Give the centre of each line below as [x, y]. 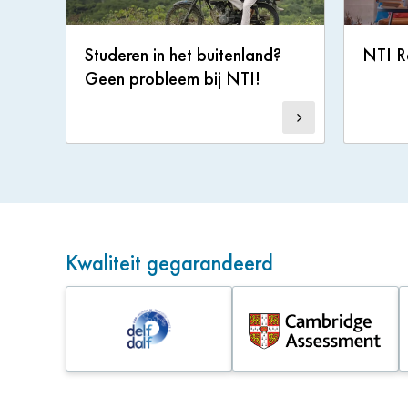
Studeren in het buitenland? [183, 55]
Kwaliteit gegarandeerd [169, 263]
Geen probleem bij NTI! [173, 78]
